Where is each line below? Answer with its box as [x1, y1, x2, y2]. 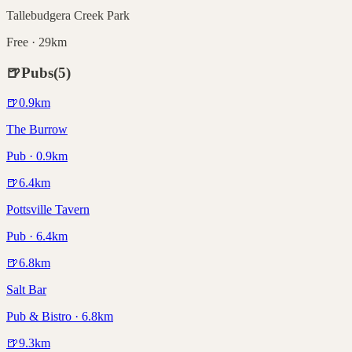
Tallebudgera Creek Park [6, 8, 130, 22]
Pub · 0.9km [6, 149, 68, 163]
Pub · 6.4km [6, 229, 68, 244]
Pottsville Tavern [6, 203, 90, 217]
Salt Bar [6, 283, 46, 297]
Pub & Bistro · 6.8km [6, 310, 113, 324]
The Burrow [6, 123, 68, 137]
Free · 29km [6, 35, 67, 49]
